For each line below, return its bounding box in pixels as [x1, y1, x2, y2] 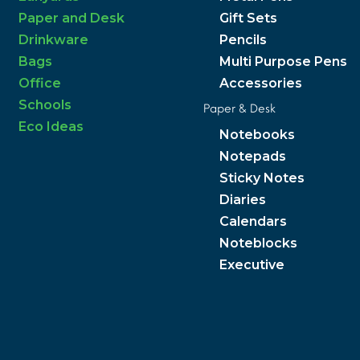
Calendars [219, 213, 287, 229]
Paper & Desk [202, 101, 276, 116]
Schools [18, 96, 72, 112]
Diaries [219, 191, 266, 207]
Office [18, 75, 61, 91]
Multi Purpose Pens [219, 53, 347, 69]
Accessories [219, 75, 302, 91]
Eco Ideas [18, 118, 84, 134]
